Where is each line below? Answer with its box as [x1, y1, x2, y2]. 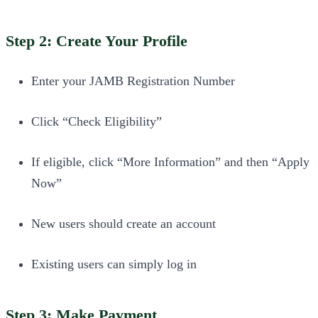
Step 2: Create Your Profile [6, 33, 187, 50]
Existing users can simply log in [31, 257, 197, 272]
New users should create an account [31, 216, 216, 231]
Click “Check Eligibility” [31, 114, 162, 129]
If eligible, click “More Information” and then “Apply [31, 155, 309, 170]
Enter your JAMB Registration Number [31, 74, 235, 89]
